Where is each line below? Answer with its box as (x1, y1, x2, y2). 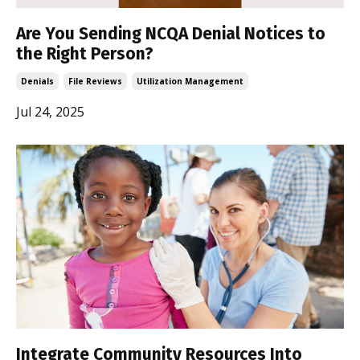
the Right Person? (16, 43, 153, 64)
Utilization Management (137, 75, 243, 87)
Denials (21, 75, 54, 87)
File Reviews (68, 75, 122, 87)
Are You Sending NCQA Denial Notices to (16, 22, 325, 44)
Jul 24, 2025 (16, 102, 84, 121)
